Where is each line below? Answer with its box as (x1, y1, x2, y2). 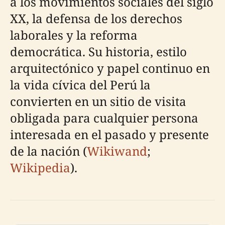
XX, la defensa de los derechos (10, 10, 182, 27)
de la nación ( (10, 143, 87, 159)
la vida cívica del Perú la (10, 76, 151, 93)
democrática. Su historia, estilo (10, 43, 187, 60)
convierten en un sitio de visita (10, 93, 186, 109)
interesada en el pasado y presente (10, 126, 209, 143)
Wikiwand (87, 143, 147, 159)
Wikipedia (10, 159, 70, 176)
